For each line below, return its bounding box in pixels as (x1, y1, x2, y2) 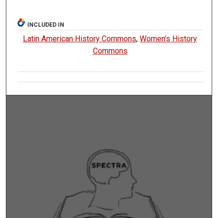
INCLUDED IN (27, 21, 65, 29)
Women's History (140, 34, 198, 44)
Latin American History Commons (23, 34, 137, 44)
